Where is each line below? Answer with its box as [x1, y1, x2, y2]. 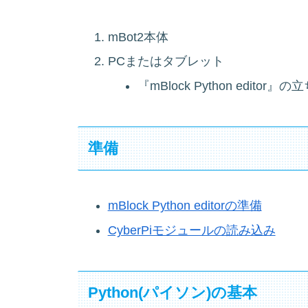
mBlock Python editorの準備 [107, 199, 262, 213]
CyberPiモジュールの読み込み [107, 223, 276, 237]
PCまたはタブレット [107, 54, 224, 69]
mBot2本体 [107, 30, 168, 44]
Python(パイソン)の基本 [88, 284, 258, 302]
